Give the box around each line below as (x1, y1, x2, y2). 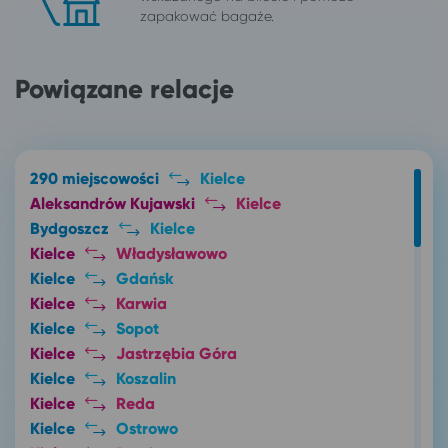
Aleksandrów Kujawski (30, 193, 195, 213)
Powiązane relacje (15, 72, 234, 105)
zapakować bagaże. (140, 8, 274, 25)
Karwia (115, 293, 167, 313)
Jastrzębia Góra (115, 343, 237, 363)
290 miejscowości (30, 168, 159, 188)
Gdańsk (115, 268, 174, 288)
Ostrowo (115, 418, 178, 438)
